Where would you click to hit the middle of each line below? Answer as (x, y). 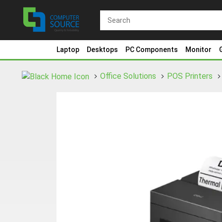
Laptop (68, 50)
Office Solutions (128, 76)
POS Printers (190, 76)
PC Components (152, 50)
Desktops (102, 50)
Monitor (198, 50)
